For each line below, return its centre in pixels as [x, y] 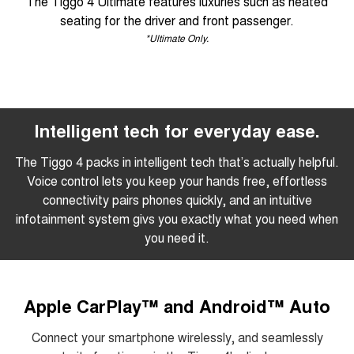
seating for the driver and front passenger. [177, 20]
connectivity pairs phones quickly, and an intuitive [177, 199]
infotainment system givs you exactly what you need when [177, 218]
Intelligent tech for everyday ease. [177, 130]
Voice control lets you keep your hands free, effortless [177, 180]
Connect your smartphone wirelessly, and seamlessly [177, 337]
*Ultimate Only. [177, 37]
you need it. [177, 237]
